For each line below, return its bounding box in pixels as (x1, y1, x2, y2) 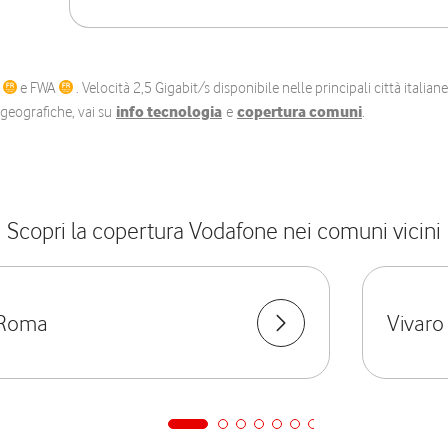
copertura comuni (237, 103, 362, 121)
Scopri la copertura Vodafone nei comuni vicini (7, 216, 441, 245)
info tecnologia (116, 103, 222, 121)
